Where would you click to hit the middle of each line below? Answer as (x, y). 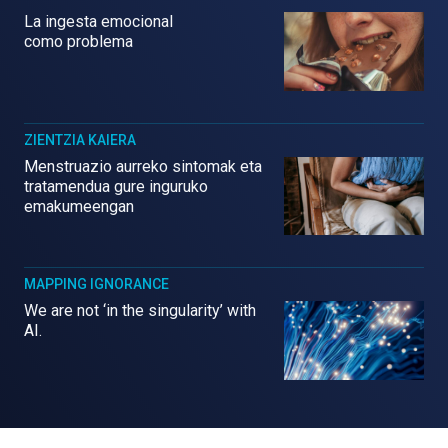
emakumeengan (79, 206)
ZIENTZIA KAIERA (80, 139)
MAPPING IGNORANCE (96, 284)
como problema (78, 41)
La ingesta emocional (98, 21)
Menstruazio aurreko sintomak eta (143, 166)
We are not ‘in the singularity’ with (140, 311)
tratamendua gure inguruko (116, 186)
